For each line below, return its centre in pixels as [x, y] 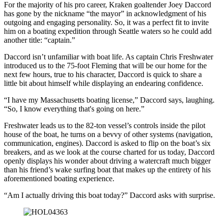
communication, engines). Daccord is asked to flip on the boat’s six [107, 143]
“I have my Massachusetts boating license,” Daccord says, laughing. [109, 100]
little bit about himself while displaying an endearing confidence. [104, 83]
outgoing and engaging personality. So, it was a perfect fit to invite [106, 22]
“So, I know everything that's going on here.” [74, 109]
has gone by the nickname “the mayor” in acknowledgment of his [105, 13]
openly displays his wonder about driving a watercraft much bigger [107, 161]
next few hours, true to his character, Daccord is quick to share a [103, 74]
